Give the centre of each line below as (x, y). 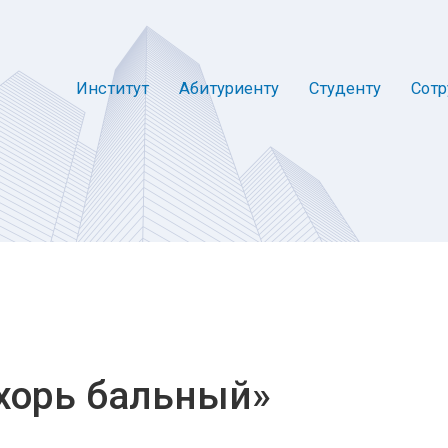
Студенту (345, 88)
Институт (112, 88)
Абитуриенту (229, 88)
